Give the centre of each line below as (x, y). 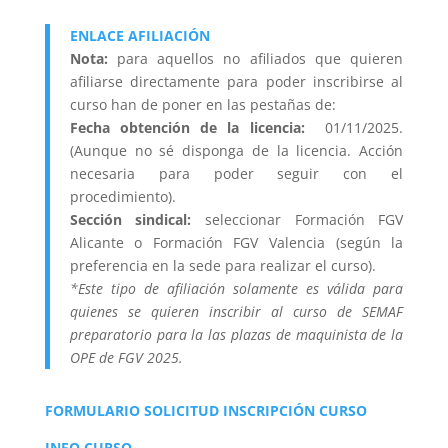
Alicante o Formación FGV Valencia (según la (236, 242)
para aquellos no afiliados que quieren (255, 58)
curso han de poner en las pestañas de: (202, 104)
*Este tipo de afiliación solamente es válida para (236, 288)
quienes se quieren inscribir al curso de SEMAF (236, 311)
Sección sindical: (130, 219)
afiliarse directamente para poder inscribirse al (236, 81)
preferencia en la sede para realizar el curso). (222, 265)
